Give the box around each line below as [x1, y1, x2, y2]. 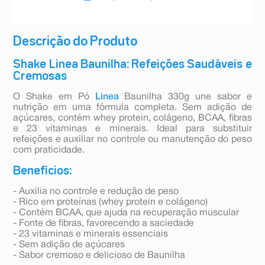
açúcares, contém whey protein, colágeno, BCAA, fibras [13, 114, 252, 123]
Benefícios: [13, 166, 72, 177]
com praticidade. [13, 146, 85, 155]
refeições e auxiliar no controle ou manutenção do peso [13, 135, 252, 144]
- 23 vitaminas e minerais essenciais [13, 230, 169, 239]
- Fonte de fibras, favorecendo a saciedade [13, 219, 195, 228]
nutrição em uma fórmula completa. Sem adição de [13, 104, 252, 112]
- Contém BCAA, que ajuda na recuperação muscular [13, 209, 240, 218]
